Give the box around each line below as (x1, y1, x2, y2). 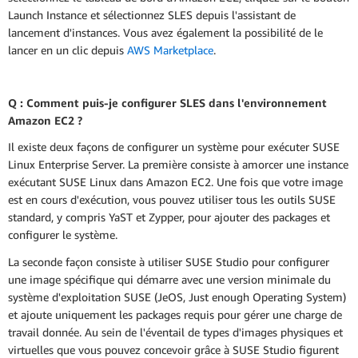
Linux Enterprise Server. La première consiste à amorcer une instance (8, 157, 348, 172)
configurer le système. (8, 228, 117, 242)
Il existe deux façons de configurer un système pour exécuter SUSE (8, 140, 340, 154)
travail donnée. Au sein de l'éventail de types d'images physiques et (8, 324, 343, 339)
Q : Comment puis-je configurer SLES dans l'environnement (8, 96, 327, 110)
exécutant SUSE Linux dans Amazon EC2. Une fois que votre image (8, 175, 343, 189)
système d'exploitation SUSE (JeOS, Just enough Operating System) (8, 289, 346, 304)
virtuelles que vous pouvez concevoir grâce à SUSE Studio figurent (8, 342, 339, 356)
